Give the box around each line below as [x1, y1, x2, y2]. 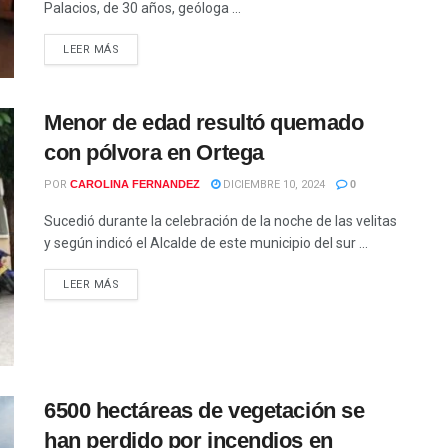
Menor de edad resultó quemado [44, 110, 364, 136]
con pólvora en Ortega [44, 140, 264, 166]
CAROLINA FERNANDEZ [70, 178, 200, 191]
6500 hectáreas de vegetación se [44, 397, 365, 423]
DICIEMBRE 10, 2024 [220, 178, 325, 192]
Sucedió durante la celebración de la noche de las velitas [44, 213, 397, 230]
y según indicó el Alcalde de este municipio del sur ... [44, 235, 368, 252]
